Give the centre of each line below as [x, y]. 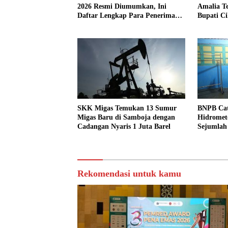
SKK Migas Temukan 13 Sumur [127, 108]
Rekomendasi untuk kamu [129, 174]
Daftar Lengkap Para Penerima [126, 16]
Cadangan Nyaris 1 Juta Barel [124, 127]
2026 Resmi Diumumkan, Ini [122, 7]
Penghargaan [98, 25]
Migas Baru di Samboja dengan [126, 118]
